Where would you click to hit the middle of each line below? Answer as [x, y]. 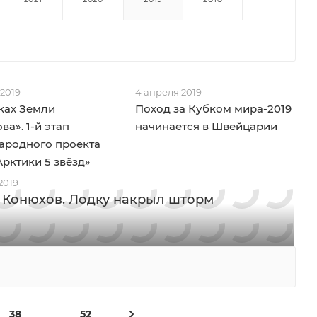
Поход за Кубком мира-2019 [213, 109]
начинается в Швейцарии [206, 126]
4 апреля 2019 [168, 92]
